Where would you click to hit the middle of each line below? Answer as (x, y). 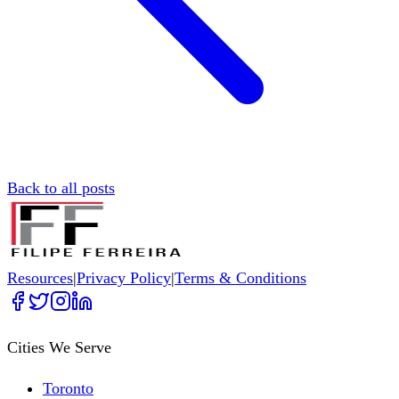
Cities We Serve (59, 348)
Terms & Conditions (240, 278)
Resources (40, 278)
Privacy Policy (124, 278)
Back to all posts (61, 188)
